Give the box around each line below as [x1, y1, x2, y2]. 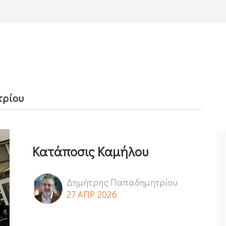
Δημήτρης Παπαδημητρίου [67, 176, 178, 188]
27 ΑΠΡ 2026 [67, 188, 117, 200]
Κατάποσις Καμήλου [32, 142, 148, 160]
